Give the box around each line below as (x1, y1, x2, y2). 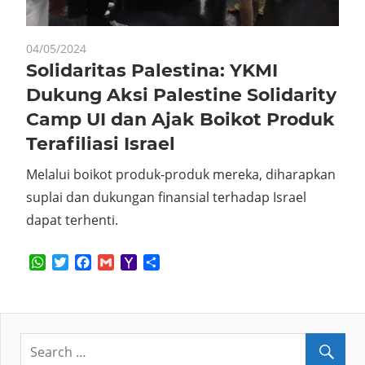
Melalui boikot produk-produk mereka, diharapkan (26, 165, 336, 183)
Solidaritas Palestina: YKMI (26, 59, 278, 81)
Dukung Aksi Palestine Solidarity (26, 83, 336, 106)
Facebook (91, 253, 150, 271)
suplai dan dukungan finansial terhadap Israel (26, 187, 306, 206)
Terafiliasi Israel (26, 132, 175, 155)
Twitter (68, 253, 112, 271)
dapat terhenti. (26, 210, 118, 229)
